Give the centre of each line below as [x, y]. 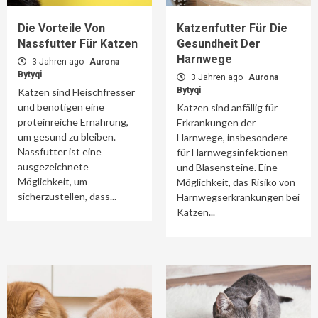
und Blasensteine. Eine [227, 167]
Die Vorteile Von [61, 28]
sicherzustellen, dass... [67, 196]
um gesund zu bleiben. [67, 137]
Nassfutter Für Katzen [78, 44]
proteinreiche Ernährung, [73, 122]
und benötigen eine [61, 107]
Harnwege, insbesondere [232, 137]
